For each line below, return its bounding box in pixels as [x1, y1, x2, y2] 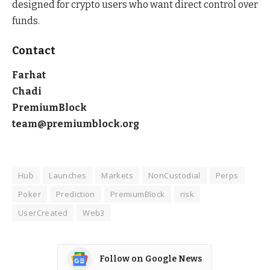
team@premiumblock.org [12, 118, 139, 130]
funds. [12, 15, 40, 27]
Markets [101, 169, 134, 181]
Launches [49, 169, 87, 181]
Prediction [55, 188, 95, 199]
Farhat [12, 69, 46, 81]
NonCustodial [148, 169, 201, 181]
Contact [12, 45, 55, 58]
